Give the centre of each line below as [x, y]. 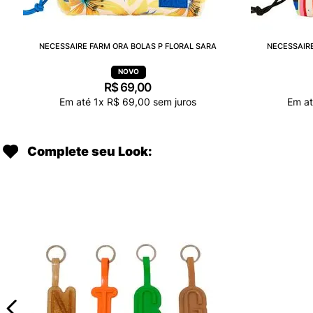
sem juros [173, 101]
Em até [76, 101]
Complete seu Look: [90, 152]
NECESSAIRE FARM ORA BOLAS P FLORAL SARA [128, 46]
